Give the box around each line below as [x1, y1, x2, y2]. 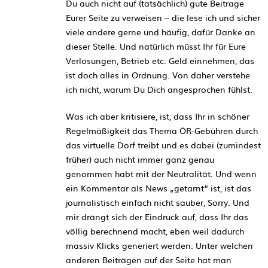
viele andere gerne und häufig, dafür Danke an [66, 25, 255, 38]
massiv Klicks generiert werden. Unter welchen [66, 239, 253, 251]
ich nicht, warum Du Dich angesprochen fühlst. [66, 83, 252, 95]
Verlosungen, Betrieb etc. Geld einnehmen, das [66, 54, 254, 66]
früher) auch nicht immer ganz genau [66, 153, 214, 165]
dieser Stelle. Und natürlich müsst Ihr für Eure [66, 39, 246, 52]
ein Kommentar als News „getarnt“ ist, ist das [66, 181, 251, 194]
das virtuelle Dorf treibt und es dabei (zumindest [66, 138, 261, 151]
